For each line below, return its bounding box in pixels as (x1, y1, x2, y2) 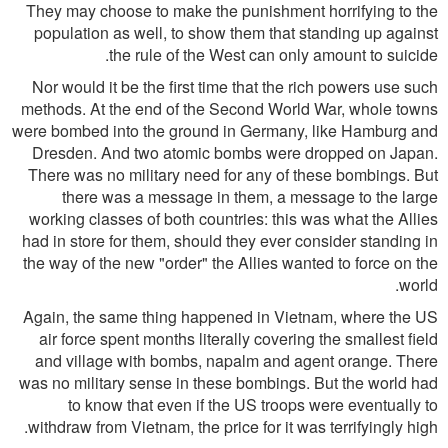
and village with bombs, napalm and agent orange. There (35, 349, 438, 372)
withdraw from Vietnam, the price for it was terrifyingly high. (28, 415, 438, 438)
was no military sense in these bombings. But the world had (19, 371, 438, 394)
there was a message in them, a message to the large (62, 185, 438, 208)
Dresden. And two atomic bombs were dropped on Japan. (32, 141, 438, 164)
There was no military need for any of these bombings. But (28, 163, 438, 186)
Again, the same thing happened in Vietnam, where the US (23, 305, 438, 328)
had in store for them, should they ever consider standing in (22, 229, 438, 252)
